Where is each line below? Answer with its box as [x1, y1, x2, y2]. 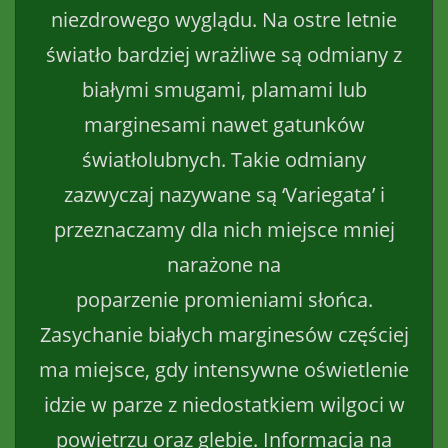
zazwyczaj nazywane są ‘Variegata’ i [63, 180, 385, 208]
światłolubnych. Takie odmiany [82, 145, 366, 173]
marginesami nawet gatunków [83, 110, 365, 138]
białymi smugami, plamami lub [81, 75, 367, 103]
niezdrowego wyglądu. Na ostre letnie [51, 5, 397, 33]
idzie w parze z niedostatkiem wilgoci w [43, 390, 405, 418]
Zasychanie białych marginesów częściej [39, 320, 409, 348]
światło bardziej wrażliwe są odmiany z [46, 40, 402, 68]
